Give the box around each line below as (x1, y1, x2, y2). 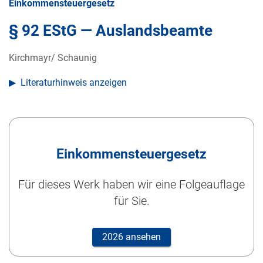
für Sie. (113, 194, 150, 208)
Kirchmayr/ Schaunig (9, 52, 97, 64)
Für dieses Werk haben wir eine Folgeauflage (18, 177, 245, 192)
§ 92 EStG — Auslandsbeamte (9, 22, 213, 40)
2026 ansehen (102, 231, 161, 243)
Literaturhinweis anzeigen (21, 77, 127, 89)
